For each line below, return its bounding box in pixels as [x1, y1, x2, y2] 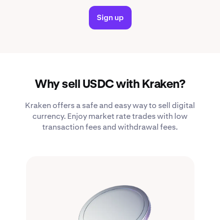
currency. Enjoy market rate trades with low [32, 111, 188, 122]
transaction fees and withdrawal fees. [42, 122, 178, 133]
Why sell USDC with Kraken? [35, 79, 185, 91]
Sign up [96, 12, 124, 23]
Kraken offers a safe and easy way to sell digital [25, 100, 195, 111]
